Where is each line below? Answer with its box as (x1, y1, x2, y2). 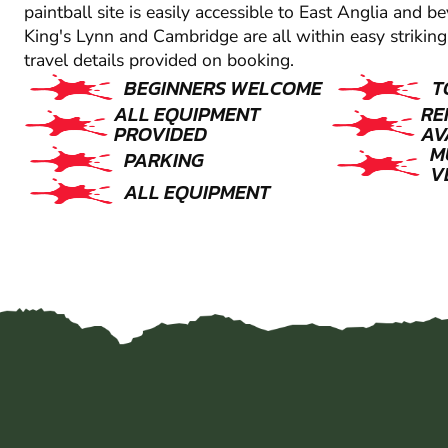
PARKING (124, 145, 204, 176)
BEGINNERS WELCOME (124, 73, 322, 104)
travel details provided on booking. (24, 48, 294, 73)
